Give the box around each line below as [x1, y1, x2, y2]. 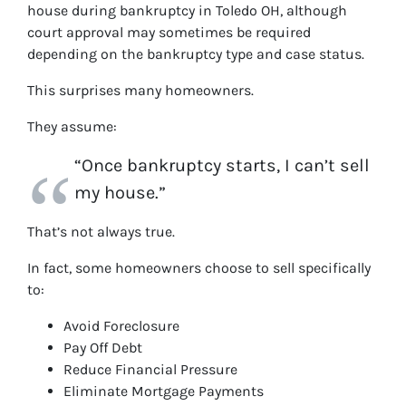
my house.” [74, 182, 166, 203]
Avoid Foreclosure [63, 317, 179, 334]
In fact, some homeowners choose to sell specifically [27, 259, 371, 276]
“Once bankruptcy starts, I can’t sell [74, 155, 370, 176]
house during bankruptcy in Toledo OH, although [27, 2, 347, 19]
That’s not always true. [27, 223, 175, 240]
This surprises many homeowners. [27, 82, 254, 99]
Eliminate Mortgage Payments [63, 382, 264, 400]
